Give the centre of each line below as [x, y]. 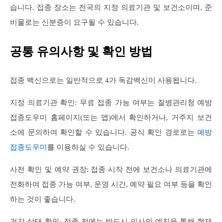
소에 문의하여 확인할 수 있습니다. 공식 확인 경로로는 [104, 132]
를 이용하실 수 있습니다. [88, 147]
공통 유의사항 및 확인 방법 [81, 51]
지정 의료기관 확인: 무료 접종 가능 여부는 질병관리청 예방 [111, 102]
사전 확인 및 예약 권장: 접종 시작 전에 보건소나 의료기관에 [111, 169]
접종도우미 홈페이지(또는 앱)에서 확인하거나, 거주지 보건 [111, 117]
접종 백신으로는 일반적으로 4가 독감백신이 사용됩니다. [103, 80]
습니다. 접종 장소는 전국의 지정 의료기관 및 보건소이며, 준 [111, 7]
